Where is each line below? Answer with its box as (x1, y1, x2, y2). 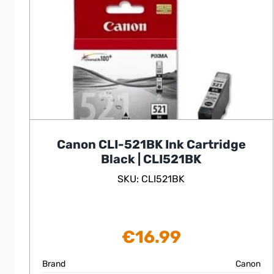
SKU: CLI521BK (117, 173, 185, 185)
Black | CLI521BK (101, 152, 202, 167)
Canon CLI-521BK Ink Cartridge (56, 137, 246, 152)
